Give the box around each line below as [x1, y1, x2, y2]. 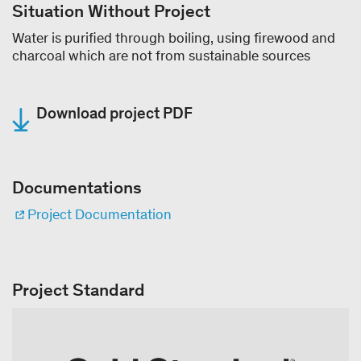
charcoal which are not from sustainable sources [12, 46, 310, 64]
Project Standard [12, 278, 145, 301]
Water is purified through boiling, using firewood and [12, 28, 335, 47]
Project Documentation [27, 205, 172, 223]
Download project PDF [36, 102, 193, 122]
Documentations [12, 176, 142, 198]
